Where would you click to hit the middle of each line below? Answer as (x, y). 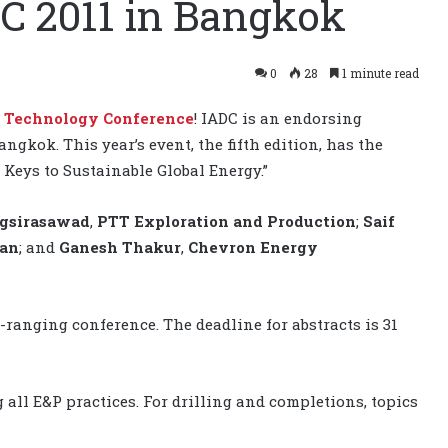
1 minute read (379, 72)
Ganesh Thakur (120, 246)
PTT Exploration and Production (226, 220)
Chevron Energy (253, 246)
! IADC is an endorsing (278, 117)
